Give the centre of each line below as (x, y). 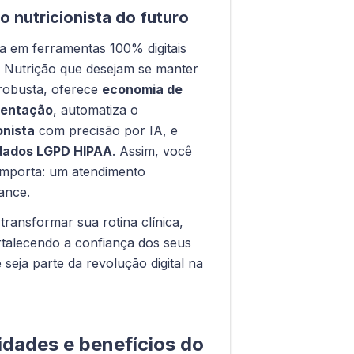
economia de (142, 89)
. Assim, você (152, 151)
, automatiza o (96, 109)
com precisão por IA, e (106, 130)
